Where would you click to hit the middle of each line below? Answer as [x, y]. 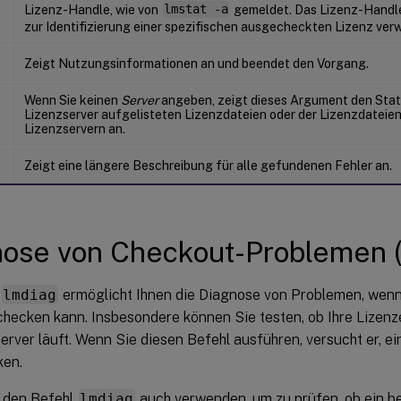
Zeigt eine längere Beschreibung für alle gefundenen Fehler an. [208, 165]
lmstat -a [196, 9]
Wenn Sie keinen [73, 100]
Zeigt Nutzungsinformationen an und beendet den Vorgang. [196, 63]
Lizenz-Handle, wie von [93, 9]
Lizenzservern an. [75, 128]
